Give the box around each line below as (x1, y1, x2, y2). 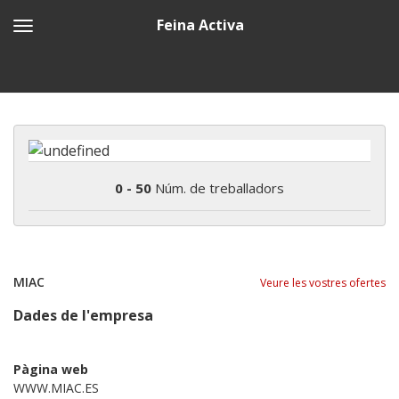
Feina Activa (156, 15, 244, 35)
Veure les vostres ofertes (260, 274, 386, 290)
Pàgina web (13, 360, 88, 378)
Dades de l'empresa (13, 305, 153, 325)
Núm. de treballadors (151, 179, 284, 197)
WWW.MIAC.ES (13, 379, 99, 396)
